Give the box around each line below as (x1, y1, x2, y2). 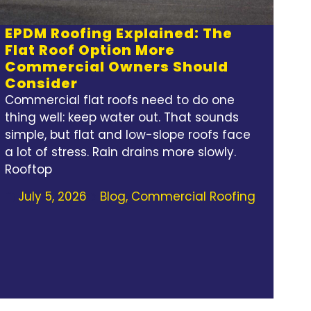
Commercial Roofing (131, 188, 256, 205)
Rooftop (5, 160, 53, 178)
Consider (5, 73, 78, 93)
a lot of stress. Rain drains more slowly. (5, 143, 237, 160)
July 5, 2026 (18, 188, 87, 205)
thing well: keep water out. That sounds (5, 108, 239, 126)
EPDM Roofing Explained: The (5, 23, 233, 43)
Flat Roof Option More (5, 40, 176, 60)
